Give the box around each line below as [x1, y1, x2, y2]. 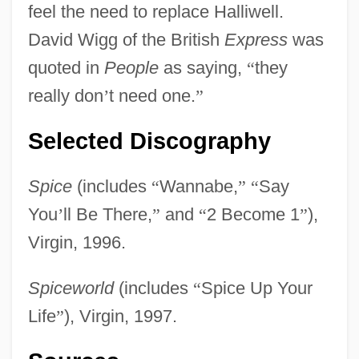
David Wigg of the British [27, 29, 224, 50]
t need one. [108, 85, 196, 106]
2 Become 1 [206, 204, 300, 224]
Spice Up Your [200, 277, 313, 298]
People [103, 57, 159, 78]
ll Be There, [63, 204, 152, 224]
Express [224, 29, 288, 50]
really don [27, 85, 103, 106]
